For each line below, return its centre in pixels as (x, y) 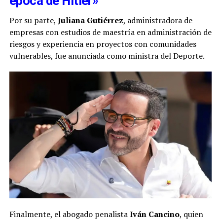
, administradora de (158, 20)
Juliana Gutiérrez (90, 20)
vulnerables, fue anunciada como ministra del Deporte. (107, 55)
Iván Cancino (154, 214)
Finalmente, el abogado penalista (69, 214)
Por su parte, (33, 20)
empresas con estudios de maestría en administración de (110, 32)
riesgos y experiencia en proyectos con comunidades (103, 44)
